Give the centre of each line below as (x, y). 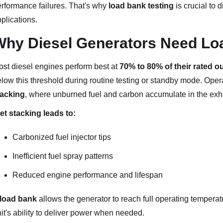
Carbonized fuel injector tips (61, 137)
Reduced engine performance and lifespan (87, 175)
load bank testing (141, 6)
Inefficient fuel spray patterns (62, 156)
